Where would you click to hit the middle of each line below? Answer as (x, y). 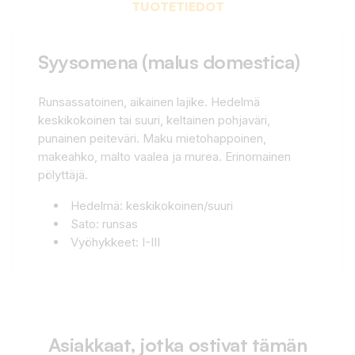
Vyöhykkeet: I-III (128, 242)
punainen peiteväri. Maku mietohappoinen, (152, 138)
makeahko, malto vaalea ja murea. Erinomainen (164, 156)
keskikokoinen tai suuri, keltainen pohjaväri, (154, 120)
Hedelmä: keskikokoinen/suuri (152, 205)
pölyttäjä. (63, 174)
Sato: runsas (104, 223)
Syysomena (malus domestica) (169, 61)
